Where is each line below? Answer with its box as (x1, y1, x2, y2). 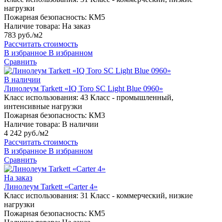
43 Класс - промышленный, (80, 93, 173, 102)
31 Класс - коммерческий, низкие (80, 191, 193, 200)
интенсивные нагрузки (4, 102, 82, 111)
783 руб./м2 (4, 31, 43, 40)
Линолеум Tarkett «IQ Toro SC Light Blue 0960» (4, 84, 163, 93)
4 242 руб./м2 (4, 129, 49, 138)
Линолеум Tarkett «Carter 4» (4, 182, 98, 191)
